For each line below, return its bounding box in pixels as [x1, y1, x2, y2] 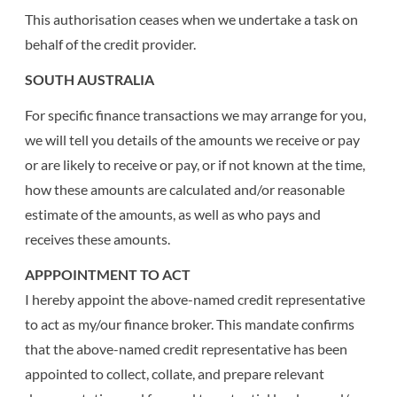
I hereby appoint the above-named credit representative [25, 290, 366, 307]
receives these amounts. [25, 230, 171, 247]
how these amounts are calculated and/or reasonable [25, 180, 346, 198]
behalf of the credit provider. [25, 35, 197, 52]
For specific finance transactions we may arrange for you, [25, 105, 367, 123]
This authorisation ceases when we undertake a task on [25, 10, 359, 27]
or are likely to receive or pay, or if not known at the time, [25, 155, 366, 173]
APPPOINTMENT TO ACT [25, 265, 191, 283]
